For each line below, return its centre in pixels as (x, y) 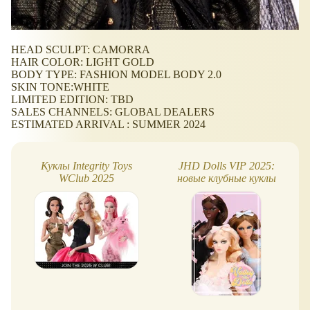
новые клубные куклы (226, 178)
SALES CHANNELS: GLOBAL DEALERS (113, 112)
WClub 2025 (86, 178)
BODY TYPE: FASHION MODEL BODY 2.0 (116, 75)
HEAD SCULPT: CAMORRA (81, 50)
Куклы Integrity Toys (86, 165)
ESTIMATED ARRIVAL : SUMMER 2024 (108, 125)
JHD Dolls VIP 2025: (226, 165)
